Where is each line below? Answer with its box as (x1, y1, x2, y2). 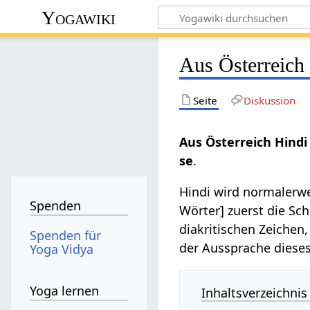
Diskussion (243, 93, 295, 107)
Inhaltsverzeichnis (201, 284, 308, 301)
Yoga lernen (30, 282, 100, 300)
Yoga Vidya (30, 240, 94, 257)
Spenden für (30, 226, 102, 244)
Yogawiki (42, 6, 116, 28)
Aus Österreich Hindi (179, 133, 308, 150)
